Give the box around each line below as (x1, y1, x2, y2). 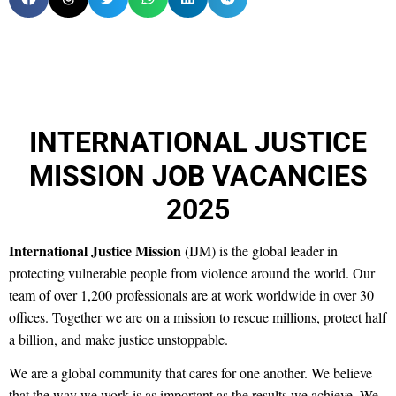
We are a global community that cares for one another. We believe (9, 363, 372, 382)
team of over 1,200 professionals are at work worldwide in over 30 (9, 286, 374, 304)
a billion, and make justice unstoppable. (9, 330, 228, 348)
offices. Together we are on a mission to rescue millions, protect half (9, 308, 386, 326)
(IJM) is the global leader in (181, 241, 338, 260)
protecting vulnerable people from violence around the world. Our (9, 263, 375, 282)
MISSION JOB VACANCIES (28, 159, 368, 193)
